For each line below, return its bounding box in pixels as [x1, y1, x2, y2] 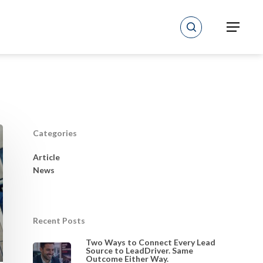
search [195, 15, 230, 29]
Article [32, 152, 60, 162]
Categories [32, 128, 77, 138]
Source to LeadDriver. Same [85, 245, 193, 255]
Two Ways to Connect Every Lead [85, 237, 215, 247]
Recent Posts [32, 215, 85, 225]
